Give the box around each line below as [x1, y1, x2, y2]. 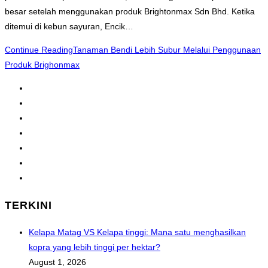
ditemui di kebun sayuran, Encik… [5, 22, 133, 32]
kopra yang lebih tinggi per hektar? [29, 242, 160, 252]
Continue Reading [5, 45, 73, 55]
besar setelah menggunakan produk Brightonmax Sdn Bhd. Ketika [5, 7, 255, 17]
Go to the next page [29, 173, 104, 183]
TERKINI [5, 199, 52, 212]
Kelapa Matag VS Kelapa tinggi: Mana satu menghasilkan [29, 227, 246, 237]
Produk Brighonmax [5, 60, 80, 70]
